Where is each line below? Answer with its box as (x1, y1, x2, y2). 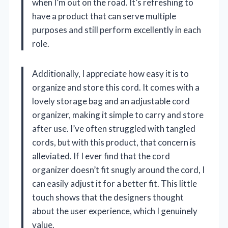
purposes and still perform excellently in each (32, 24, 201, 35)
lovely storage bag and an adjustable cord (32, 95, 190, 106)
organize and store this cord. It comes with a (32, 81, 199, 93)
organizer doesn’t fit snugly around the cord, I (32, 164, 205, 175)
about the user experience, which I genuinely (32, 205, 197, 216)
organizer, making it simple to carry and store (32, 109, 204, 120)
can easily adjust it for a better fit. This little (32, 178, 197, 189)
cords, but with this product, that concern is (32, 136, 196, 148)
